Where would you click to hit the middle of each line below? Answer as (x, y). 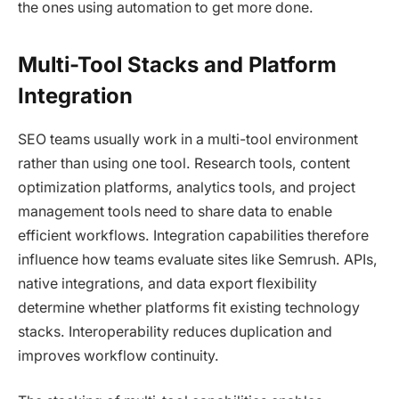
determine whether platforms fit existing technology (189, 307)
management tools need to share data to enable (175, 211)
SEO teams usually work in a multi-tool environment (188, 139)
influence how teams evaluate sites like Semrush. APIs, (198, 259)
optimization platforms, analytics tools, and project (187, 187)
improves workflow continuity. (118, 355)
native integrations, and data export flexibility (167, 283)
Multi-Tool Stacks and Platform (177, 64)
